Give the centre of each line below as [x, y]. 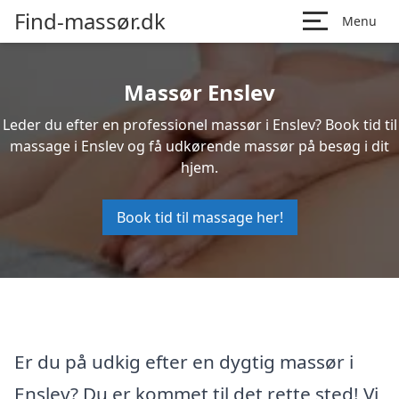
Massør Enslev [199, 92]
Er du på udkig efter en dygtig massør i [184, 361]
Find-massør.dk [90, 21]
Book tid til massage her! [199, 217]
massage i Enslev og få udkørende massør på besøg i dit [199, 146]
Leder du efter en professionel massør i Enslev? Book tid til [199, 125]
